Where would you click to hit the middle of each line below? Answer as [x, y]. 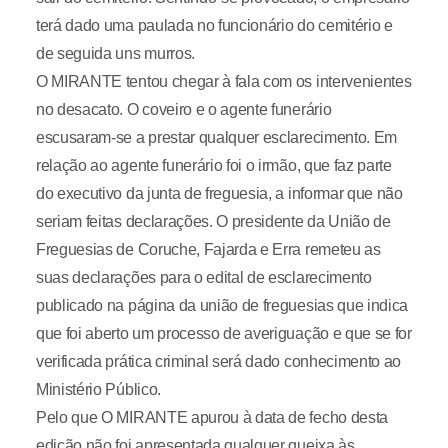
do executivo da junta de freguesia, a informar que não [219, 194]
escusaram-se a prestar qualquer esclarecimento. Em [216, 138]
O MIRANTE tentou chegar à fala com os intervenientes [223, 82]
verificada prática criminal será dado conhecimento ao [218, 362]
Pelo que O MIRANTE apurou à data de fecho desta [211, 418]
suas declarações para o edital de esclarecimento [203, 278]
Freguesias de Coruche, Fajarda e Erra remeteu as [208, 250]
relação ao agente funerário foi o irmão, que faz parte [213, 166]
